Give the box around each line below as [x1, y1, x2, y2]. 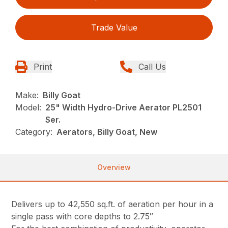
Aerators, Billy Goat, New [56, 126, 158, 137]
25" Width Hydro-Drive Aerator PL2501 [45, 102, 202, 112]
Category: [15, 126, 53, 137]
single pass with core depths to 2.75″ [11, 211, 154, 221]
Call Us [138, 61, 166, 72]
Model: [15, 102, 42, 112]
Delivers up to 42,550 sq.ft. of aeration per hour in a [11, 198, 214, 209]
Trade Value [91, 22, 137, 33]
